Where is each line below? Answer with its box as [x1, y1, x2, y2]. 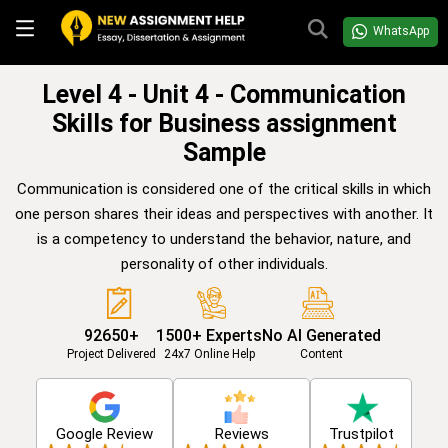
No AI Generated [262, 325, 381, 345]
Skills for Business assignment [51, 108, 397, 138]
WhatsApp [373, 24, 429, 39]
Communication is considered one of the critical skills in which [17, 179, 431, 198]
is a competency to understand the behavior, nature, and [37, 229, 411, 248]
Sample [182, 137, 266, 167]
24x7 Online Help [163, 346, 255, 361]
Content [300, 346, 343, 361]
